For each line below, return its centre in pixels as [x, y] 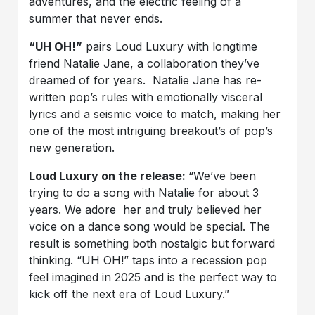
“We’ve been [223, 176]
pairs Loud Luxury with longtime [170, 47]
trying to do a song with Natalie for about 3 [144, 193]
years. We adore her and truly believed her [146, 210]
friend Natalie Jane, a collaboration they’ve [144, 64]
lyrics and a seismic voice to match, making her [155, 114]
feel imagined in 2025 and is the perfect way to [153, 277]
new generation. [72, 148]
